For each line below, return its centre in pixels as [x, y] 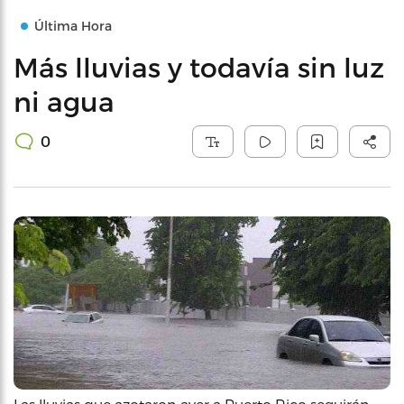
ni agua [64, 101]
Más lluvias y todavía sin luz [199, 67]
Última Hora [73, 26]
